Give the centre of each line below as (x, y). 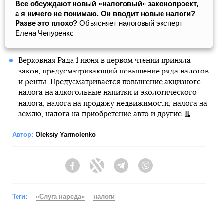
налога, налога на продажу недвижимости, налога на (113, 104)
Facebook (95, 170)
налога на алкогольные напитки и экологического (107, 93)
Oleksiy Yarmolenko (66, 135)
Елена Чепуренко (44, 33)
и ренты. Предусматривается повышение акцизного (109, 82)
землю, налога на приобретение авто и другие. (101, 114)
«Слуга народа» (60, 197)
